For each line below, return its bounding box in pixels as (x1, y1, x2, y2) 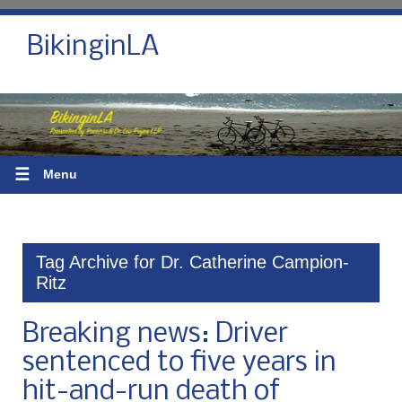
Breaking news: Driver (22, 319, 288, 349)
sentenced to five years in (22, 348, 336, 378)
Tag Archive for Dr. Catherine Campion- (36, 251, 349, 272)
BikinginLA (27, 33, 160, 62)
